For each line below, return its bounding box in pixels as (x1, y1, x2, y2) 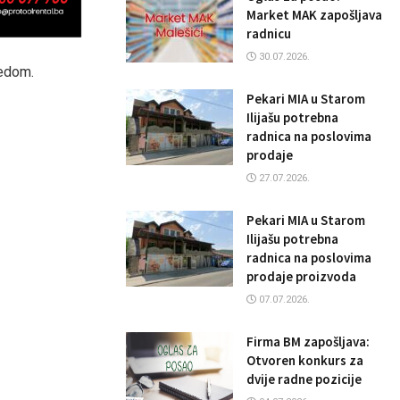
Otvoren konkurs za (246, 351, 363, 369)
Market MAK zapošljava (246, 5, 382, 23)
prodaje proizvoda (246, 267, 356, 285)
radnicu (246, 24, 291, 42)
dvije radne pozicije (246, 370, 362, 387)
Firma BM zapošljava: (246, 332, 370, 350)
